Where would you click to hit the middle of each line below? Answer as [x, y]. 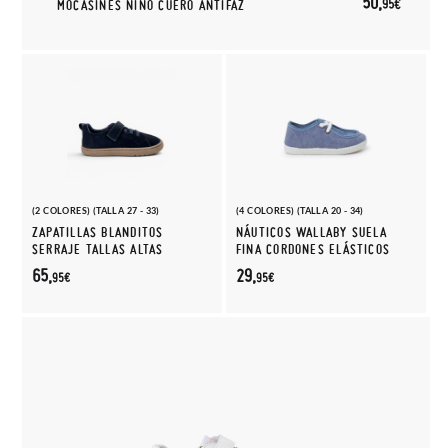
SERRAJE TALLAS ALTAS [98, 249]
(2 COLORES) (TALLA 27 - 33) [96, 210]
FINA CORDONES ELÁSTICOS [313, 249]
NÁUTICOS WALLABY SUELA [311, 232]
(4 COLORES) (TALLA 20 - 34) [300, 210]
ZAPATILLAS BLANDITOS [98, 232]
